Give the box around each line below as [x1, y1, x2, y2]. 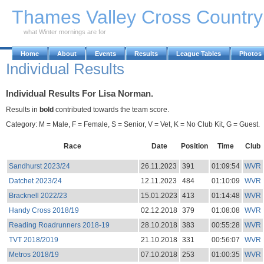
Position [181, 141, 208, 150]
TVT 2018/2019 [8, 235, 58, 244]
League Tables [176, 50, 221, 57]
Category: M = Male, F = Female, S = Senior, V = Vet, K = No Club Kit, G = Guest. [6, 120, 260, 128]
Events [95, 50, 116, 57]
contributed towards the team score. [54, 105, 169, 114]
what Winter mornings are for [24, 28, 106, 35]
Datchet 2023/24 [8, 176, 62, 185]
